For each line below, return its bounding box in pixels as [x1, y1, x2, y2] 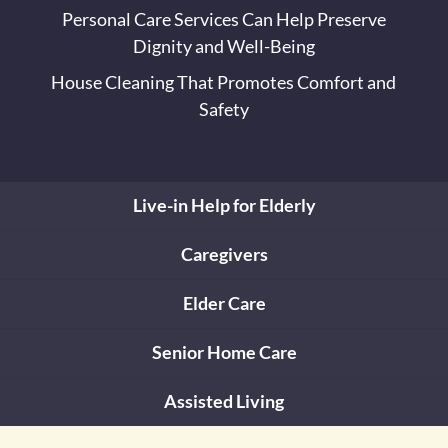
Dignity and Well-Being [132, 34, 315, 57]
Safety [198, 97, 249, 120]
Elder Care [182, 291, 266, 314]
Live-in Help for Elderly [132, 193, 316, 216]
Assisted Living [164, 389, 284, 412]
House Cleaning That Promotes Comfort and [51, 70, 397, 93]
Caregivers [180, 242, 268, 265]
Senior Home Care [151, 340, 297, 363]
